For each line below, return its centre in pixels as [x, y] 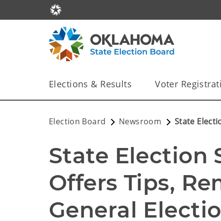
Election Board [77, 121]
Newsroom [140, 121]
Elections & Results [91, 84]
